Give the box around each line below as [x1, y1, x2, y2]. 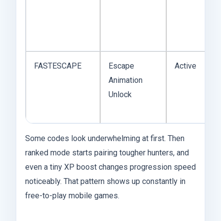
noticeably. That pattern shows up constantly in [25, 176, 185, 186]
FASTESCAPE [34, 61, 81, 71]
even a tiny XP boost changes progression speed [25, 162, 196, 172]
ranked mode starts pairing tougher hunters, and [25, 147, 189, 157]
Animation [109, 75, 143, 85]
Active [175, 61, 196, 71]
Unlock [109, 89, 132, 99]
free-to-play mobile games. [25, 190, 119, 200]
